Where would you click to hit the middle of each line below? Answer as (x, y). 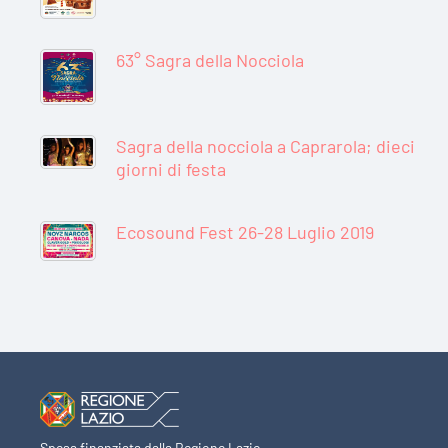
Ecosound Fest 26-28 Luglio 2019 (245, 232)
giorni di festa (171, 169)
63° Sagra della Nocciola (210, 60)
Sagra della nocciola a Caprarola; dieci (265, 146)
